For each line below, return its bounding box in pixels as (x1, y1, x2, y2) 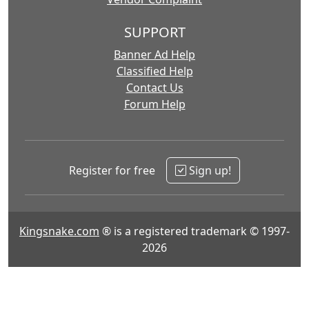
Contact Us (126, 80, 183, 95)
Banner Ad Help (114, 47, 195, 62)
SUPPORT (123, 23, 186, 41)
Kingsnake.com (19, 223, 99, 239)
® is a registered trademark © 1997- (99, 223, 290, 239)
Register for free (69, 163, 155, 178)
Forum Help (123, 97, 186, 112)
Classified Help (116, 63, 193, 79)
